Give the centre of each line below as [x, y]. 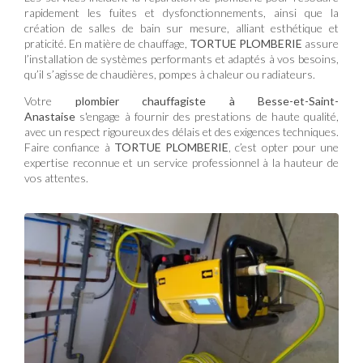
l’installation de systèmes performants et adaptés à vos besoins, [181, 59]
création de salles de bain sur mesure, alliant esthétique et [181, 28]
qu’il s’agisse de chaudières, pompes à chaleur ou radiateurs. [170, 75]
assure [320, 44]
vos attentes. [56, 178]
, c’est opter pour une [284, 147]
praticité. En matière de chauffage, [107, 44]
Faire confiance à [69, 147]
